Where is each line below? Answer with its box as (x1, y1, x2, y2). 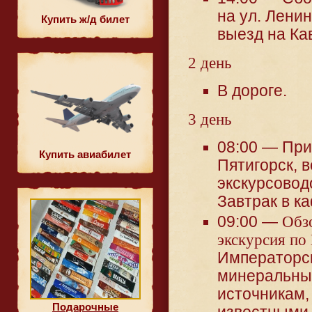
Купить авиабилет (39, 148, 132, 160)
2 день (188, 54, 231, 72)
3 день (188, 111, 231, 129)
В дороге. (217, 82, 287, 100)
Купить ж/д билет (41, 13, 130, 25)
